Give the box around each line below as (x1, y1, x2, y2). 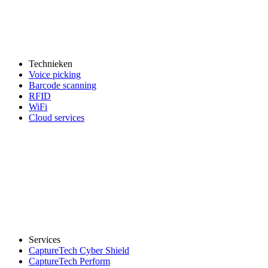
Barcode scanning (29, 80, 96, 90)
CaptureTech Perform (29, 255, 110, 266)
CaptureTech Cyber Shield (29, 245, 129, 255)
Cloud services (29, 112, 84, 123)
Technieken (29, 58, 72, 69)
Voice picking (29, 69, 81, 80)
